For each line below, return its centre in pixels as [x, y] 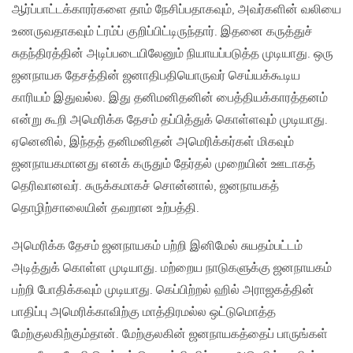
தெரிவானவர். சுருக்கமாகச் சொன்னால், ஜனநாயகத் [145, 187]
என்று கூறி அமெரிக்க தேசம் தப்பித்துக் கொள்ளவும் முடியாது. [170, 121]
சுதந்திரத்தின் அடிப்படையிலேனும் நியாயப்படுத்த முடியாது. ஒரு [173, 54]
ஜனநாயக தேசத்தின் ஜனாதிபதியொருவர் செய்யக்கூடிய [156, 76]
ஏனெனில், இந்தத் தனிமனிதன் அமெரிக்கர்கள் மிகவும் [153, 143]
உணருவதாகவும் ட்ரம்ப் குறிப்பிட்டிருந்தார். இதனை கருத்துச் [162, 32]
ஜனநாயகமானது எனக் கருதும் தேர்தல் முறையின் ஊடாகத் [163, 165]
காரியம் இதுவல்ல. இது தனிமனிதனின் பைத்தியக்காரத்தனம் [170, 98]
